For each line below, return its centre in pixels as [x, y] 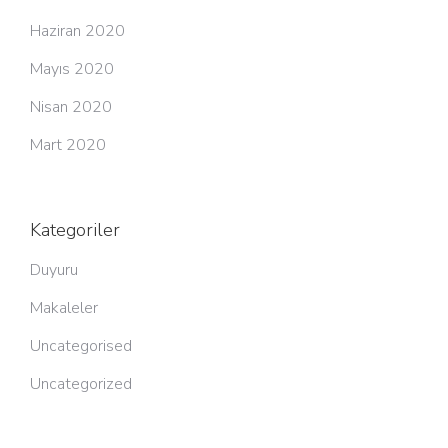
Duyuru [54, 270]
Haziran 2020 [77, 31]
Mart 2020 [68, 145]
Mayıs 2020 [72, 69]
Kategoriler [75, 230]
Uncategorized [81, 384]
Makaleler [64, 308]
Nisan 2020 [71, 107]
